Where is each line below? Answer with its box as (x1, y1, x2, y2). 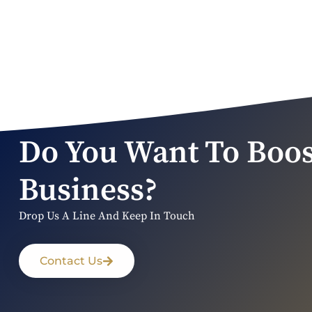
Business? (18, 171, 157, 211)
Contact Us (39, 254, 102, 268)
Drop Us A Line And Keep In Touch (18, 209, 195, 224)
